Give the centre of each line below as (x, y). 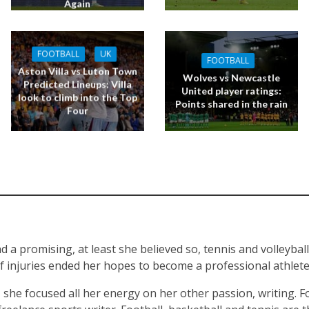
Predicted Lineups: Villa (77, 84)
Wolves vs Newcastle (232, 78)
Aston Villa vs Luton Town (77, 71)
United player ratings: (232, 91)
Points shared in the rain (232, 104)
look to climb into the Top (77, 97)
